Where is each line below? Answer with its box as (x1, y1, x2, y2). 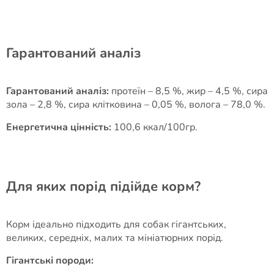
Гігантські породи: (6, 254, 94, 267)
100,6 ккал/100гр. (111, 120, 198, 134)
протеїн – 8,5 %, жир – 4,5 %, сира (109, 84, 268, 98)
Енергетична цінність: (6, 120, 111, 134)
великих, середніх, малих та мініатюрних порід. (6, 231, 223, 245)
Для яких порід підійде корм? (6, 177, 201, 196)
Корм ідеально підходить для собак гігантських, (6, 218, 226, 231)
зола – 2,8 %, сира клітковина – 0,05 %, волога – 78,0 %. (6, 98, 265, 111)
